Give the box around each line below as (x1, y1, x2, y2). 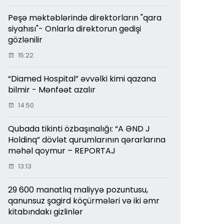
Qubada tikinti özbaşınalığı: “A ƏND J (8, 122, 150, 134)
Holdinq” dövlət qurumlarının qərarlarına (8, 133, 165, 145)
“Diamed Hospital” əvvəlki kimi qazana (8, 72, 156, 84)
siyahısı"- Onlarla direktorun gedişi (8, 22, 141, 34)
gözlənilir (8, 33, 42, 45)
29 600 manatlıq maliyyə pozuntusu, (8, 183, 148, 195)
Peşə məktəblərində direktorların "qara (8, 11, 161, 23)
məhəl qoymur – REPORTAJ (8, 144, 115, 156)
